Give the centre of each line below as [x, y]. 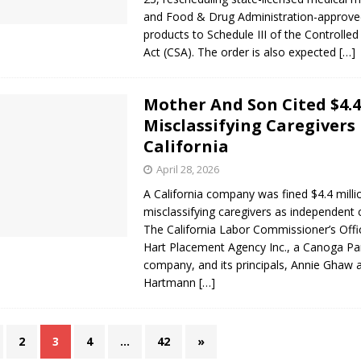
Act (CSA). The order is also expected [242, 52]
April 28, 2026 [188, 170]
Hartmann [172, 283]
